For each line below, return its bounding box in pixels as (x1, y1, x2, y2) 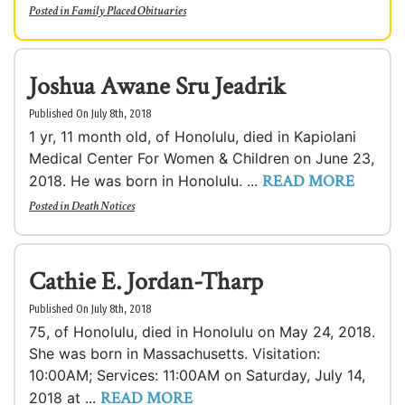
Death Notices (71, 198, 135, 214)
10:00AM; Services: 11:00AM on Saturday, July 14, (29, 366, 365, 384)
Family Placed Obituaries (71, 3, 186, 19)
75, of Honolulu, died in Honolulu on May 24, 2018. (29, 323, 375, 341)
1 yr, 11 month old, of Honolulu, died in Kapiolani (29, 127, 356, 146)
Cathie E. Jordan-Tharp (29, 265, 263, 298)
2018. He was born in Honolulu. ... (29, 172, 262, 190)
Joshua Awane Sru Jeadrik (29, 70, 286, 103)
